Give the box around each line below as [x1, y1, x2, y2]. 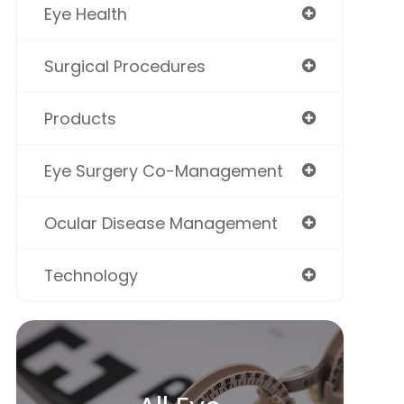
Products [43, 107, 116, 130]
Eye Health [43, 3, 127, 25]
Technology [43, 264, 138, 287]
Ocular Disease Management [43, 212, 278, 234]
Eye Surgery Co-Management [43, 160, 283, 182]
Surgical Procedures [43, 55, 206, 78]
